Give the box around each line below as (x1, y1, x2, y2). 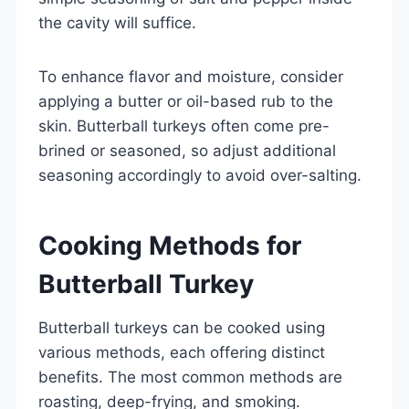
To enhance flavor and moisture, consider (38, 67, 343, 86)
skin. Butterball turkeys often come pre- (38, 116, 330, 135)
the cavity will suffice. (38, 13, 196, 32)
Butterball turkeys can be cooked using (38, 318, 325, 337)
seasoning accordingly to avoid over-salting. (38, 165, 362, 184)
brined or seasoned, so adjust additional (38, 141, 336, 160)
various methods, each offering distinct (38, 342, 325, 362)
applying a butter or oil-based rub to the (38, 91, 333, 110)
